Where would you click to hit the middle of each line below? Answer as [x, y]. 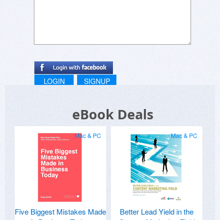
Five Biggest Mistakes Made [60, 212]
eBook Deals [112, 114]
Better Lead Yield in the [157, 212]
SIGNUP [97, 81]
